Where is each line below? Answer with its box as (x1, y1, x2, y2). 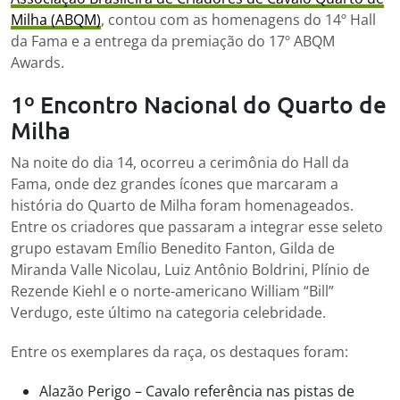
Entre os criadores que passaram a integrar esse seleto (11, 217, 383, 237)
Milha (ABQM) (11, 10, 101, 30)
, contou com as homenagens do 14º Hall (101, 10, 376, 30)
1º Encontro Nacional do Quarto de (11, 89, 387, 120)
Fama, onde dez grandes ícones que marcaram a (11, 174, 338, 195)
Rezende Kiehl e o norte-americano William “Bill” (11, 281, 334, 302)
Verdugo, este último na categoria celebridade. (11, 303, 326, 323)
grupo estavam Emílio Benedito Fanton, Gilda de (11, 238, 335, 259)
